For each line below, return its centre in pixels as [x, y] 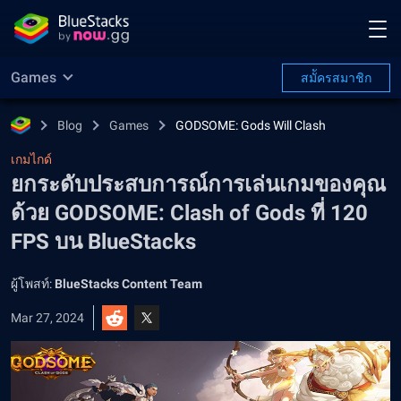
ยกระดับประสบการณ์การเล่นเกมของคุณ [198, 184]
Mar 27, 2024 [47, 318]
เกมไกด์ [31, 159]
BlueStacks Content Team [128, 284]
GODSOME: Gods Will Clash [251, 125]
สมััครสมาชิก [336, 78]
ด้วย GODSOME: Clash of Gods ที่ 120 [189, 213]
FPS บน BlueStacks [103, 242]
